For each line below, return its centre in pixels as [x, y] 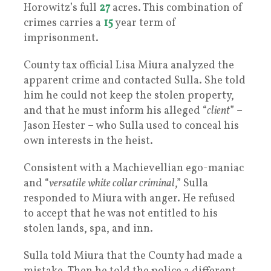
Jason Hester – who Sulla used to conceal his [131, 126]
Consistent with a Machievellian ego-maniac [134, 168]
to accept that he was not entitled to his [121, 214]
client [218, 111]
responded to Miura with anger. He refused [129, 198]
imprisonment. [61, 38]
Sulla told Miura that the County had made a [133, 256]
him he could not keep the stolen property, [129, 96]
